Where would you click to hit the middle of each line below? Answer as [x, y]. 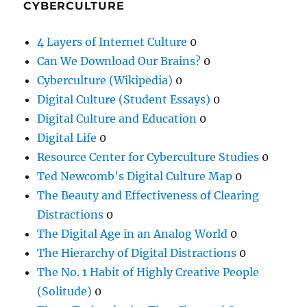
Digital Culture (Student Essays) [124, 99]
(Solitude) [65, 291]
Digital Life [67, 137]
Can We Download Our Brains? [119, 61]
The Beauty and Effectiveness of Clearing [148, 195]
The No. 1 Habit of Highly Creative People [148, 272]
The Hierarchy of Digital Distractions [137, 253]
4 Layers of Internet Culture [112, 41]
